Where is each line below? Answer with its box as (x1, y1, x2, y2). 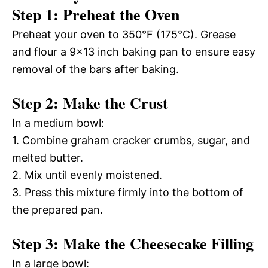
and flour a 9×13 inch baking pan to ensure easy (12, 45, 255, 58)
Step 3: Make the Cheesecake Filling (12, 232, 254, 255)
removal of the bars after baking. (12, 63, 179, 75)
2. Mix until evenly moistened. (12, 169, 162, 181)
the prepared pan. (12, 203, 103, 216)
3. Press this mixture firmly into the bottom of (12, 186, 243, 199)
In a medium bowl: (12, 117, 104, 129)
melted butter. (12, 151, 83, 164)
